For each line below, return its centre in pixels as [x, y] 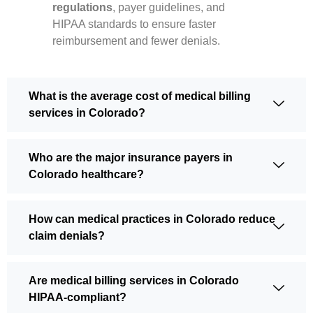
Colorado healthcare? [86, 174]
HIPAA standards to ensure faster [134, 24]
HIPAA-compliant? [78, 297]
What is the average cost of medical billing [140, 96]
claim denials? [67, 235]
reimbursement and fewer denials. [136, 41]
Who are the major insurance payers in [131, 157]
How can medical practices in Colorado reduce [152, 219]
